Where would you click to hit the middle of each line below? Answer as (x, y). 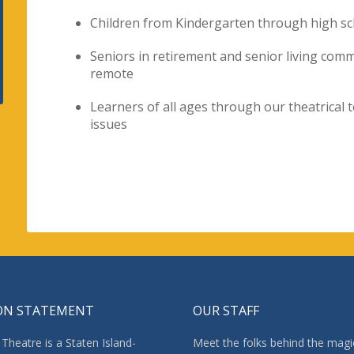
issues (109, 124)
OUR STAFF (226, 311)
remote (112, 74)
